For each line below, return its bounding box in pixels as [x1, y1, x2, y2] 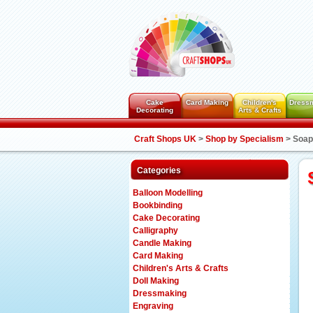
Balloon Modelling [133, 188, 203, 198]
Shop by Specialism [205, 134, 284, 144]
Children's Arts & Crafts [133, 263, 228, 273]
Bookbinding [133, 201, 182, 210]
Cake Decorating [133, 213, 200, 223]
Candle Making [133, 238, 191, 248]
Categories [137, 166, 181, 175]
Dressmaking [133, 289, 187, 298]
